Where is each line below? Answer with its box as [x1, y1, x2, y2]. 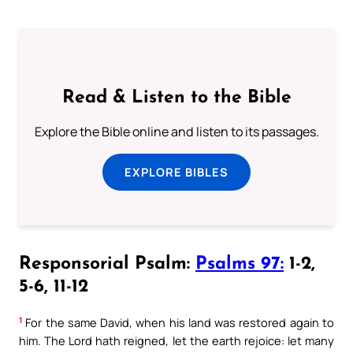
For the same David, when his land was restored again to [22, 314, 334, 331]
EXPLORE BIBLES [124, 163, 229, 180]
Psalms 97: [195, 255, 284, 274]
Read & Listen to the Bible [61, 88, 292, 107]
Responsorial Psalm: [19, 255, 195, 274]
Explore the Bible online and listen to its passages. [34, 122, 319, 140]
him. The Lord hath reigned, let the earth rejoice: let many [19, 333, 334, 349]
